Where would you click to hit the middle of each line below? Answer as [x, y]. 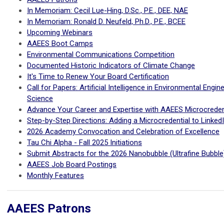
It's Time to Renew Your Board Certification [98, 77]
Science [40, 99]
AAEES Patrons [49, 209]
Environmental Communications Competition [101, 55]
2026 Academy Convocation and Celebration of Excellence [123, 132]
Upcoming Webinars [60, 33]
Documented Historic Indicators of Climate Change [111, 66]
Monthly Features [55, 176]
